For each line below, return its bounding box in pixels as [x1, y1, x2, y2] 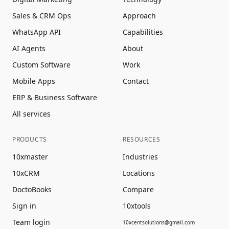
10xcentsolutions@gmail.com [123, 219, 195, 226]
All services [12, 109, 51, 119]
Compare [123, 185, 154, 194]
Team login [12, 217, 50, 227]
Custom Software [12, 60, 71, 70]
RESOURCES [123, 135, 161, 144]
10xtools [123, 201, 151, 211]
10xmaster [12, 152, 48, 162]
